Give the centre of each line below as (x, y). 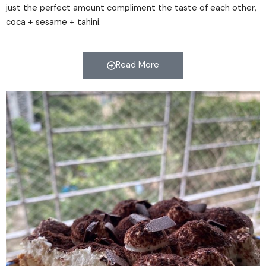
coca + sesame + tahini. (53, 23)
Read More (137, 65)
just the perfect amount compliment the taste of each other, (131, 8)
